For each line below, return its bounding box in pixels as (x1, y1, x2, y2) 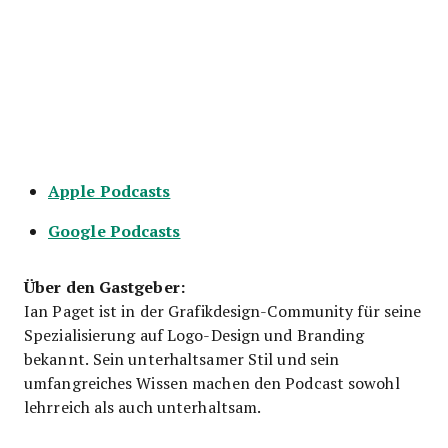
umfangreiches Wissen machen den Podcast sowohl (24, 371, 400, 393)
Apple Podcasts (48, 178, 171, 202)
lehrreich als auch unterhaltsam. (24, 395, 262, 417)
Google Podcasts (48, 218, 181, 242)
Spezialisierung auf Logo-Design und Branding (24, 323, 365, 345)
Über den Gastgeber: (24, 274, 185, 298)
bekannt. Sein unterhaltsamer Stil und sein (24, 347, 340, 369)
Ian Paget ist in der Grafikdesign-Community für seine (24, 299, 422, 321)
